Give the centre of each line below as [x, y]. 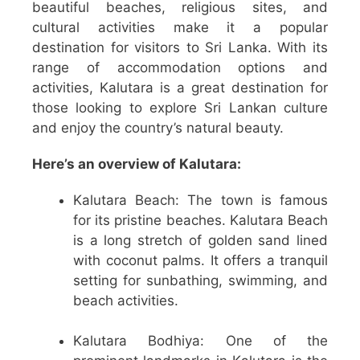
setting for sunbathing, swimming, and [200, 280]
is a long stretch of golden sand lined [200, 240]
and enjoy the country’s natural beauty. [158, 127]
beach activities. [126, 300]
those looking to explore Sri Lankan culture [180, 107]
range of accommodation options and [180, 67]
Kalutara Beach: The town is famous [200, 200]
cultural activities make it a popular [180, 27]
